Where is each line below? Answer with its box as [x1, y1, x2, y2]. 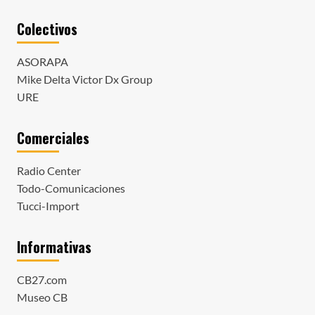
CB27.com [16, 272, 67, 286]
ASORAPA [16, 54, 68, 68]
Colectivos [16, 18, 77, 39]
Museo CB [16, 290, 67, 304]
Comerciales [16, 127, 89, 148]
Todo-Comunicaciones [16, 181, 125, 195]
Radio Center [16, 163, 81, 177]
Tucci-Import [16, 198, 79, 212]
